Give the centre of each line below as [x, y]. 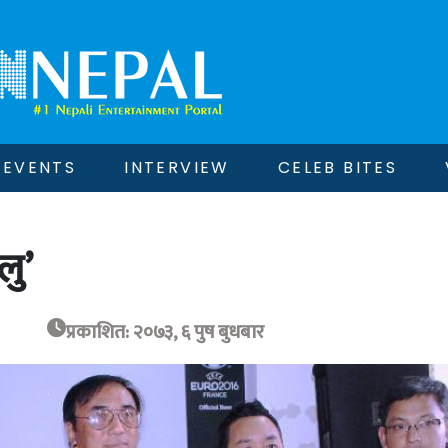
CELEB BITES [337, 167]
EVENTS [39, 167]
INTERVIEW [177, 167]
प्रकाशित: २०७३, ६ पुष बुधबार [165, 332]
